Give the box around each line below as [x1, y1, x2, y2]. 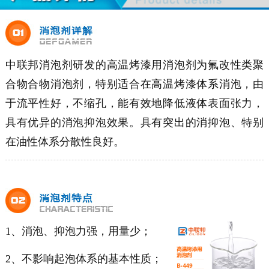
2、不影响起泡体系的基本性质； [5, 253, 162, 265]
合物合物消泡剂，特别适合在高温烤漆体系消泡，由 [5, 78, 264, 91]
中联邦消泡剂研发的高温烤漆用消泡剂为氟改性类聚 [5, 59, 264, 71]
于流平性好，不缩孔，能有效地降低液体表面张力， [5, 97, 264, 110]
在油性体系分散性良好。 [5, 136, 124, 148]
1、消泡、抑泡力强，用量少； [5, 225, 154, 238]
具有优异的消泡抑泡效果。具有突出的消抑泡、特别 [5, 116, 264, 129]
